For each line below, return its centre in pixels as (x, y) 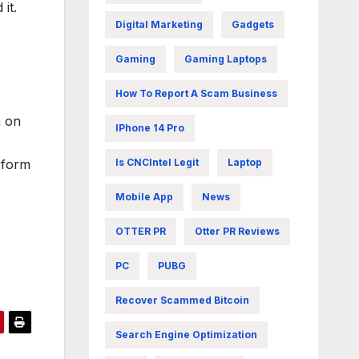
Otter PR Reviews (237, 231)
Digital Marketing (159, 24)
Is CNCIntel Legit (157, 162)
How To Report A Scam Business (196, 93)
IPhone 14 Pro (149, 128)
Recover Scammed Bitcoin (182, 300)
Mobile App (144, 197)
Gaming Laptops (225, 59)
